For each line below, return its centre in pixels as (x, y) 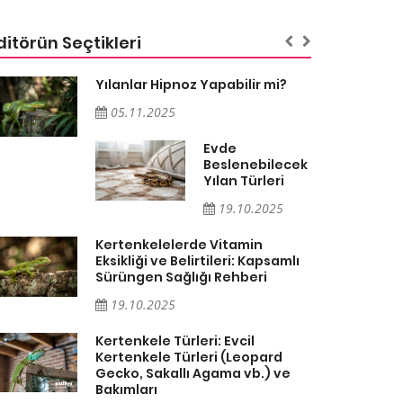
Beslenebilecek (255, 164)
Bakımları (126, 389)
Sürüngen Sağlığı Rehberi (181, 277)
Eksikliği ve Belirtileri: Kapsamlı (197, 260)
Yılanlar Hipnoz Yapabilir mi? (191, 84)
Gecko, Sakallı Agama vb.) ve (193, 373)
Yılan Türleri (244, 180)
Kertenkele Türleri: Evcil (175, 340)
